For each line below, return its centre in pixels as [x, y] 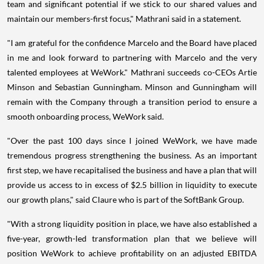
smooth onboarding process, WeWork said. [85, 116]
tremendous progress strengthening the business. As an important [132, 155]
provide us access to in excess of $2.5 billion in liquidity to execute [132, 185]
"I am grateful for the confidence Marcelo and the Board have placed [132, 43]
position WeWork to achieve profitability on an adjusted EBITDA [132, 253]
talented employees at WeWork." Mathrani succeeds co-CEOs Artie [132, 72]
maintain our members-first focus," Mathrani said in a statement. [124, 19]
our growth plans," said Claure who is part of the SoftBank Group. [126, 199]
